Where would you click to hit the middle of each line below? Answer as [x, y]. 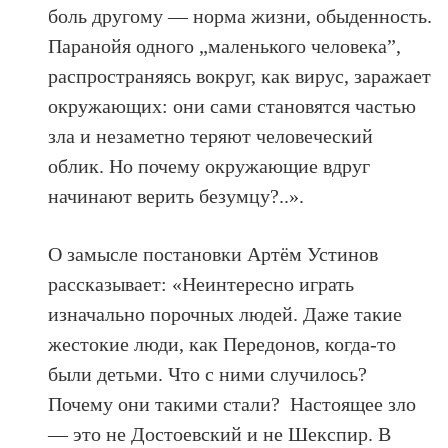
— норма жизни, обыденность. [298, 15]
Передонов [269, 343]
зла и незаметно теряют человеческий [211, 135]
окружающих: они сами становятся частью [232, 105]
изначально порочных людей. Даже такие [225, 313]
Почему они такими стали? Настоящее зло [232, 403]
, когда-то [356, 343]
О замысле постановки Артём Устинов [213, 253]
